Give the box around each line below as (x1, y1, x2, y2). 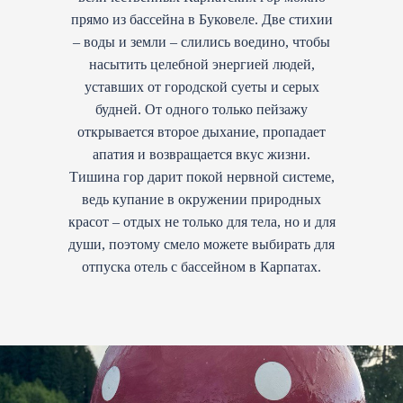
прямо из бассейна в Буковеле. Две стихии (70, 11, 333, 27)
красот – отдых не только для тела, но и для (67, 213, 336, 229)
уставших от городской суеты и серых (84, 78, 319, 94)
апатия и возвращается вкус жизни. (93, 146, 310, 162)
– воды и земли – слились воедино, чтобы (73, 33, 330, 49)
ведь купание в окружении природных (82, 191, 321, 207)
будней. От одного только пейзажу (95, 101, 308, 117)
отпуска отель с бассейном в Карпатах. (82, 258, 321, 274)
